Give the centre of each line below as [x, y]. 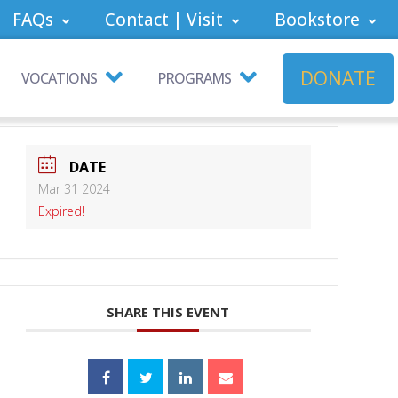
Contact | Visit [164, 20]
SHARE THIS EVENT [168, 312]
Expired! [61, 211]
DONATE [338, 78]
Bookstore [317, 20]
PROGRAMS [194, 78]
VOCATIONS [59, 78]
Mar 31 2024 [74, 189]
